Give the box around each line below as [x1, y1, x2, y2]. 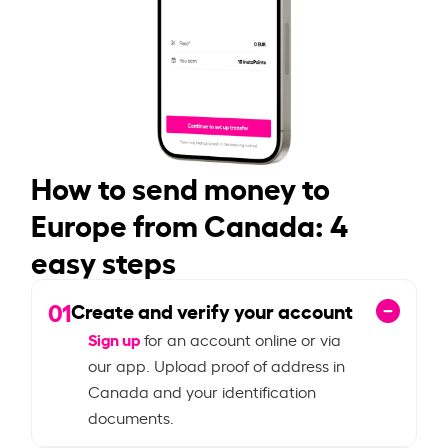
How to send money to [31, 164, 331, 207]
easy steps [31, 238, 177, 281]
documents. [88, 405, 175, 428]
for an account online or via [140, 327, 342, 350]
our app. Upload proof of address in [88, 353, 346, 376]
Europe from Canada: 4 [31, 201, 349, 244]
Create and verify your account [71, 296, 354, 325]
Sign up [88, 326, 141, 350]
